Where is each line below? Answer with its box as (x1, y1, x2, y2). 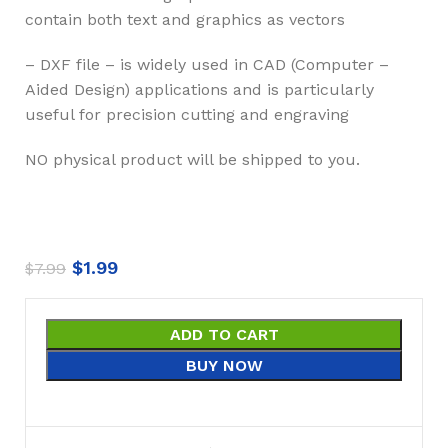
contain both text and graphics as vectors (25, 9, 345, 29)
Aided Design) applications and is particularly (25, 79, 374, 99)
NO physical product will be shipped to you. (25, 149, 360, 169)
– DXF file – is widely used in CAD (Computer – (25, 54, 389, 74)
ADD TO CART (169, 324, 279, 344)
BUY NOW (185, 355, 263, 375)
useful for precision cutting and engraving (25, 104, 349, 124)
